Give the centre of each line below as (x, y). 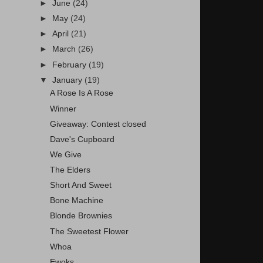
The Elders (70, 170)
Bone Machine (76, 201)
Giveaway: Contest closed (98, 124)
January (69, 80)
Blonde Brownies (81, 216)
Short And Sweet (80, 186)
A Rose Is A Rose (81, 93)
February (71, 65)
